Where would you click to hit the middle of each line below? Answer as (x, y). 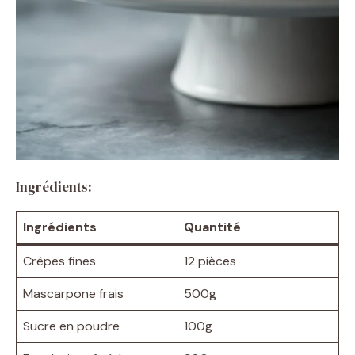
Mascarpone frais (73, 293)
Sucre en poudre (71, 326)
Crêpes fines (59, 261)
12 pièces (210, 261)
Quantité (212, 227)
